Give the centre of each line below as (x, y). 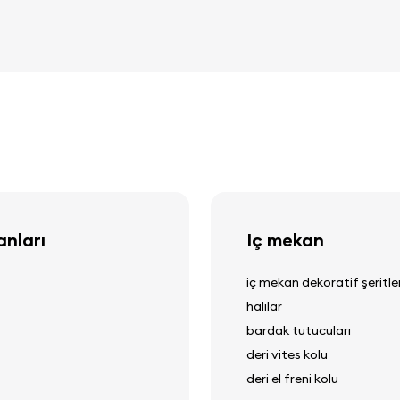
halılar (264, 306)
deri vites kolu (287, 354)
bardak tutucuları (299, 330)
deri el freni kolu (292, 378)
